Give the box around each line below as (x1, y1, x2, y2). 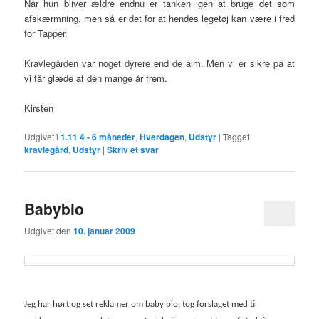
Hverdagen (140, 130, 185, 144)
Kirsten (24, 101, 54, 115)
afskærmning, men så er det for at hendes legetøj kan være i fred (24, 11, 295, 25)
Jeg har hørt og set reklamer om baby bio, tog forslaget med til (24, 300, 258, 310)
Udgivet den (24, 224, 74, 236)
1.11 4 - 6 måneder (61, 130, 136, 144)
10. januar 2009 (73, 224, 136, 237)
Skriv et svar (107, 143, 159, 157)
